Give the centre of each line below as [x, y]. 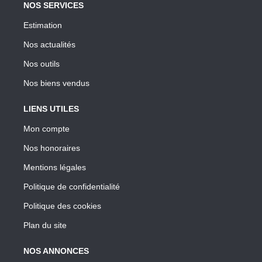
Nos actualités [49, 44]
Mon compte [46, 128]
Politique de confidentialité [72, 186]
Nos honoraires [52, 148]
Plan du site [45, 225]
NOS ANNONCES [56, 251]
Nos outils [42, 63]
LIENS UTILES [51, 108]
